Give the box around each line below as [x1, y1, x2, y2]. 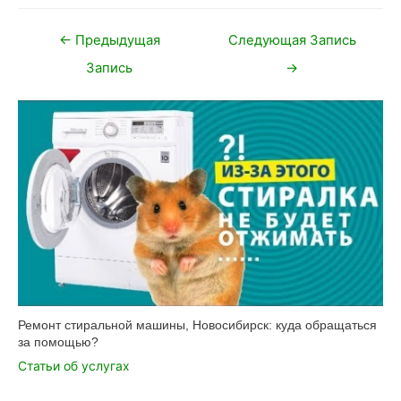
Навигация [17, 26, 75, 40]
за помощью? [18, 334, 98, 349]
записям [17, 65, 62, 80]
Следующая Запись [227, 31, 356, 48]
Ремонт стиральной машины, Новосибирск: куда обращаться [18, 317, 377, 332]
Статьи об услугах [18, 357, 130, 373]
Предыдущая [71, 31, 160, 48]
